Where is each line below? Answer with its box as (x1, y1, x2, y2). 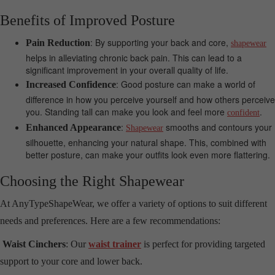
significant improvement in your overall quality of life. (26, 64, 228, 77)
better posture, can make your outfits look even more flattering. (26, 149, 270, 161)
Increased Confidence (26, 79, 116, 90)
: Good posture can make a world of (116, 78, 255, 91)
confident (227, 108, 260, 118)
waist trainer (88, 239, 141, 250)
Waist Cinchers (2, 239, 66, 250)
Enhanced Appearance (26, 122, 121, 133)
